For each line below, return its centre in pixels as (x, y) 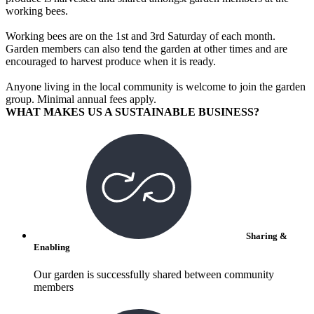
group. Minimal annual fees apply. (81, 99)
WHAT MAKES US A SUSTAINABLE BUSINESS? (132, 111)
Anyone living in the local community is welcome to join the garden (156, 86)
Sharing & (266, 235)
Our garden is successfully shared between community (154, 274)
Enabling (52, 247)
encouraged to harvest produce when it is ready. (111, 61)
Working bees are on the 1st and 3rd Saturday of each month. (141, 36)
